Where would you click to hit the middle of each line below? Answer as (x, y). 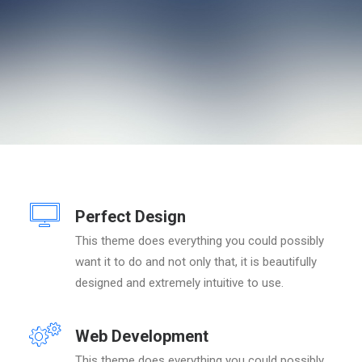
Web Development (142, 336)
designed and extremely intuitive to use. (179, 283)
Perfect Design (130, 217)
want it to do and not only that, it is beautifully (196, 262)
